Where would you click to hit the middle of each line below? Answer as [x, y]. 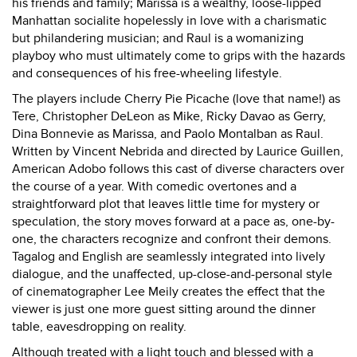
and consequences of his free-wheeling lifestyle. [147, 73]
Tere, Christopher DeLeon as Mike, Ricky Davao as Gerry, [169, 116]
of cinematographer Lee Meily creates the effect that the [169, 292]
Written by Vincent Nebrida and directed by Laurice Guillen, [178, 151]
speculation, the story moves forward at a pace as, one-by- [173, 222]
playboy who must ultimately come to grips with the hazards [178, 56]
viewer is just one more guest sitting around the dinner [164, 309]
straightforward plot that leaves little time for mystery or [166, 204]
